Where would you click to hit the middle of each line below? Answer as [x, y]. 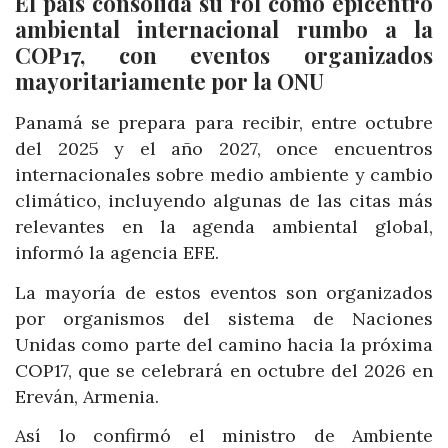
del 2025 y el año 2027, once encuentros [224, 149]
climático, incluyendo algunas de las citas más [224, 201]
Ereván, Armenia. [87, 396]
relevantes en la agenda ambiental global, [224, 227]
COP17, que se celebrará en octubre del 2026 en [224, 370]
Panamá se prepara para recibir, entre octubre [224, 123]
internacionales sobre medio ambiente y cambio [224, 175]
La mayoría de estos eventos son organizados [224, 292]
